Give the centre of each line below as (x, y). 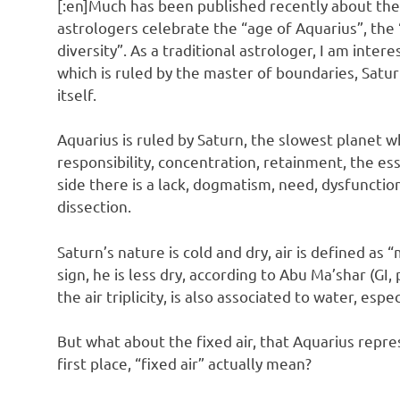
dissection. (94, 206)
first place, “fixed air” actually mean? (184, 363)
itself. (77, 94)
